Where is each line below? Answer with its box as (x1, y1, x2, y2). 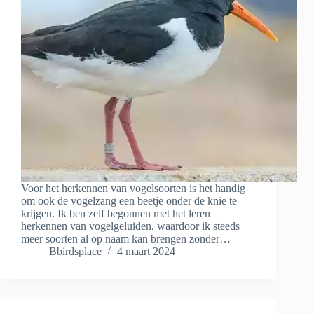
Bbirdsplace (49, 245, 102, 258)
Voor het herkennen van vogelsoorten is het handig (21, 182, 245, 195)
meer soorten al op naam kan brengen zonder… (21, 233, 231, 245)
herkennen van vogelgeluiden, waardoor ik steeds (21, 220, 240, 233)
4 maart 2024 (117, 245, 175, 258)
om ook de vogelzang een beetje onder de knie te (21, 195, 237, 207)
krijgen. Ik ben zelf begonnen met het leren (21, 207, 210, 220)
